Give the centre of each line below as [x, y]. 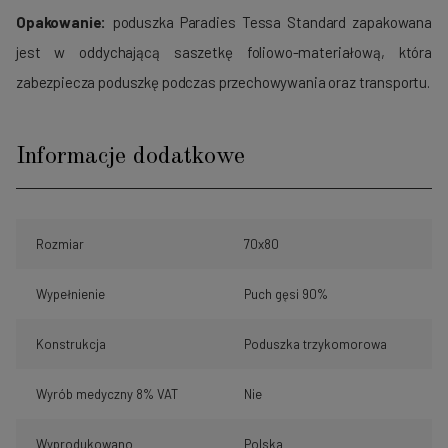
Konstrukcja [71, 344]
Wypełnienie [70, 294]
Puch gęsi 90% [286, 294]
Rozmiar [60, 244]
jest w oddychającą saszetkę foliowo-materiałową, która [224, 52]
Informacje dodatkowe [130, 157]
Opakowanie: [61, 22]
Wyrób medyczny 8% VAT [107, 394]
